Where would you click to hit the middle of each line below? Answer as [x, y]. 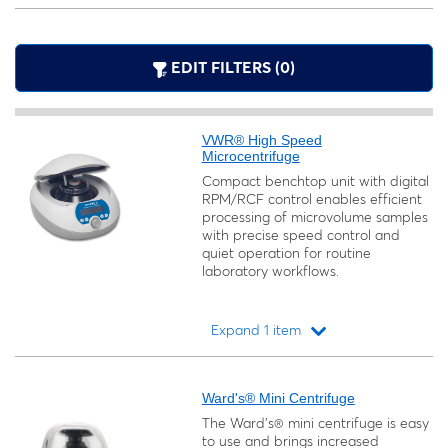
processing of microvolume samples [314, 217]
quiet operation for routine [286, 253]
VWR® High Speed [261, 140]
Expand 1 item [256, 330]
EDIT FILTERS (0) [231, 67]
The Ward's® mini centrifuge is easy [315, 423]
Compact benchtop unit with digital [315, 181]
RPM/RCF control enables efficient [311, 199]
